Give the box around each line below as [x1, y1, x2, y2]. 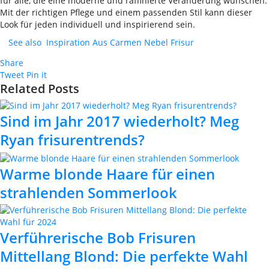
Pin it [26, 69, 47, 80]
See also [8, 37, 41, 48]
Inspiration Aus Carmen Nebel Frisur [46, 37, 194, 48]
